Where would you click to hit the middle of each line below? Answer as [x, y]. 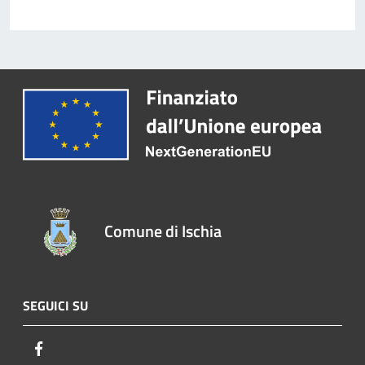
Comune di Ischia [163, 231]
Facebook [73, 347]
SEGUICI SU [55, 305]
